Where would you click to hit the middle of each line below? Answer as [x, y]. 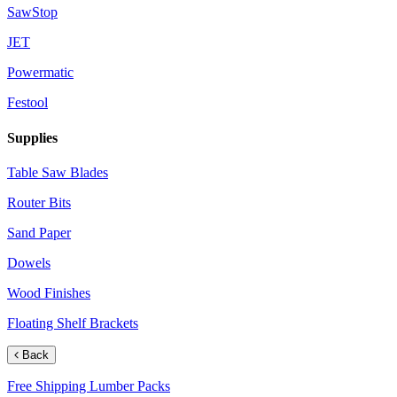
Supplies [32, 137]
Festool [27, 103]
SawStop [32, 12]
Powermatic [40, 73]
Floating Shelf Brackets [73, 323]
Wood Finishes [49, 293]
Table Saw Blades [58, 173]
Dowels [29, 263]
